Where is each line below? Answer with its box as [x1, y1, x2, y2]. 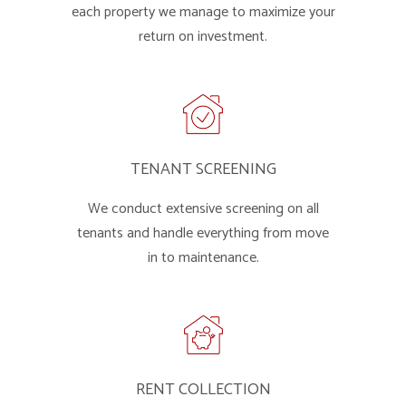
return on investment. [139, 24, 267, 49]
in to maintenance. [147, 246, 259, 270]
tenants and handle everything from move [77, 221, 329, 246]
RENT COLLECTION [135, 376, 271, 403]
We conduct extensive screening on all [87, 197, 319, 221]
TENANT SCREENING [130, 156, 276, 183]
